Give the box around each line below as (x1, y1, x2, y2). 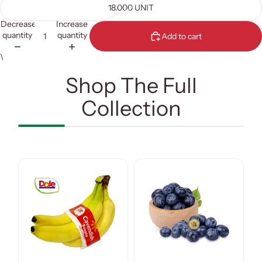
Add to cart (161, 30, 202, 42)
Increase (56, 19, 88, 30)
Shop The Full (65, 73, 197, 99)
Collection (81, 95, 181, 122)
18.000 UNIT (108, 2, 154, 13)
